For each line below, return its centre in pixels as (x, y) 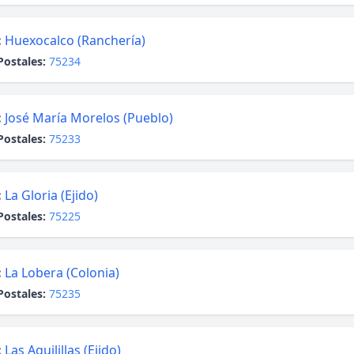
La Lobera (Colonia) (62, 273)
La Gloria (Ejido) (51, 195)
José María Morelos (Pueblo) (89, 118)
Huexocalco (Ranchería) (75, 40)
